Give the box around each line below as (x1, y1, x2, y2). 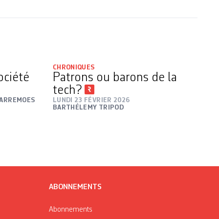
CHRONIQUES (53, 64, 95, 71)
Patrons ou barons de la (53, 71, 177, 84)
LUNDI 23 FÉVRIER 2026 (53, 97, 130, 104)
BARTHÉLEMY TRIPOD (53, 104, 124, 111)
